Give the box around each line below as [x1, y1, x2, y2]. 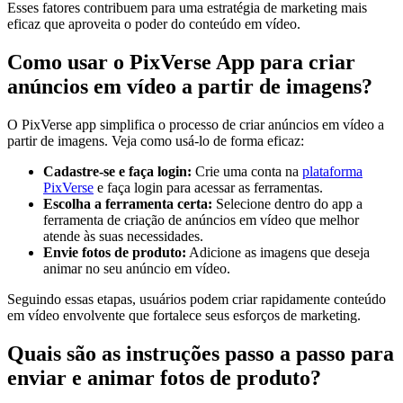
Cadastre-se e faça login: [43, 163, 192, 179]
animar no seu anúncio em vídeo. [43, 260, 230, 276]
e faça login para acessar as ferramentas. [94, 179, 323, 195]
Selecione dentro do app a [212, 195, 363, 211]
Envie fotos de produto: [43, 244, 186, 260]
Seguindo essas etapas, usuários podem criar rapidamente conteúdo [7, 291, 386, 307]
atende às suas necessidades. [43, 228, 203, 244]
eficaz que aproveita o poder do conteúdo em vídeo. [7, 16, 300, 32]
